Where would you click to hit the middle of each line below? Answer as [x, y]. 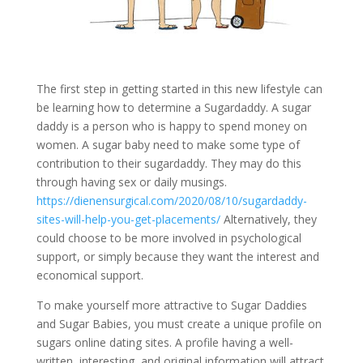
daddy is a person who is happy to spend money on [171, 126]
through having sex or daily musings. [131, 182]
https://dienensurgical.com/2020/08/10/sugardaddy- [171, 201]
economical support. [90, 275]
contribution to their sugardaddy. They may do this [169, 164]
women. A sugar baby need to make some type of [168, 145]
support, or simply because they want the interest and [177, 257]
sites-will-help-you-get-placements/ [128, 220]
